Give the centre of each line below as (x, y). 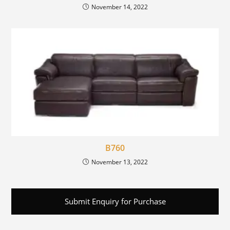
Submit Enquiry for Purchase (115, 201)
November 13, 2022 (119, 162)
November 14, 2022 (119, 7)
